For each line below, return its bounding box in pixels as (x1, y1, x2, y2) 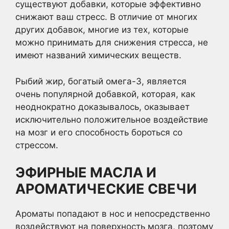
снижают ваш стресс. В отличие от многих (15, 12, 197, 22)
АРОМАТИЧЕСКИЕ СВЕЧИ (15, 180, 197, 197)
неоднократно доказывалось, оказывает (15, 101, 190, 112)
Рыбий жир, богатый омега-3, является (15, 76, 187, 86)
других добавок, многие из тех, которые (15, 25, 189, 35)
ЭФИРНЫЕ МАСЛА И (15, 164, 156, 181)
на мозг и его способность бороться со (15, 127, 182, 138)
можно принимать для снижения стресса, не (15, 37, 208, 48)
